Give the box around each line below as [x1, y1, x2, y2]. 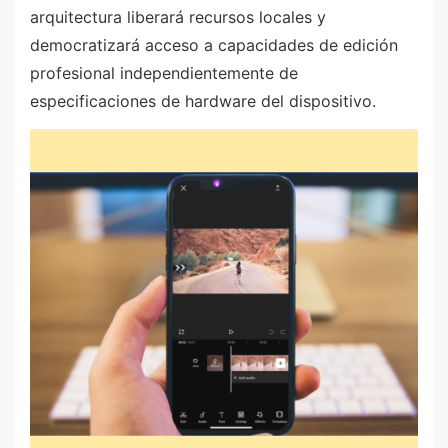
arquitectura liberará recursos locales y [30, 7, 326, 28]
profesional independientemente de [30, 63, 298, 84]
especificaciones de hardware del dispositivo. [30, 91, 376, 112]
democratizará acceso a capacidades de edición [30, 35, 398, 56]
